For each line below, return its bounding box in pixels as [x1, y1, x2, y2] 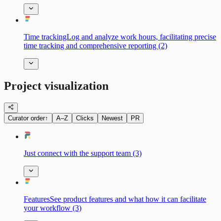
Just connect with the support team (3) [24, 149, 142, 158]
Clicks [76, 114, 94, 122]
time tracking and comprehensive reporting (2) [24, 41, 167, 50]
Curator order [8, 114, 45, 122]
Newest [102, 114, 123, 122]
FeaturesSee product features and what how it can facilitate [24, 195, 206, 204]
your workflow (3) [24, 204, 81, 213]
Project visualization [4, 79, 109, 93]
